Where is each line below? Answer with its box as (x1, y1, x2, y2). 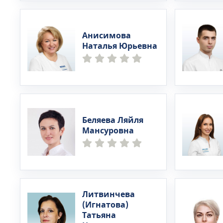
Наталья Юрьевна (82, 40, 157, 52)
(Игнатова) (82, 199, 128, 211)
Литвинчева (82, 189, 135, 201)
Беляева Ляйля (82, 114, 143, 126)
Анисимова (82, 30, 131, 42)
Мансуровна (82, 125, 134, 137)
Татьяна (82, 210, 116, 222)
